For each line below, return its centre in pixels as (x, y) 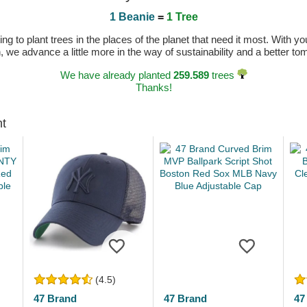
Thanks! (153, 87)
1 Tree (182, 17)
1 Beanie (132, 17)
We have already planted (116, 75)
